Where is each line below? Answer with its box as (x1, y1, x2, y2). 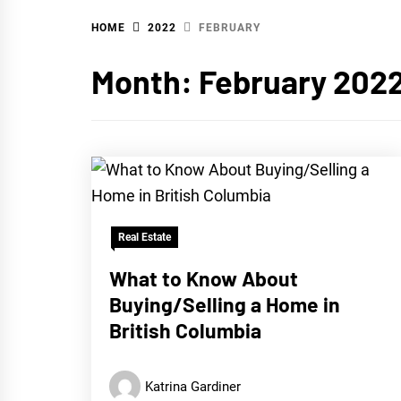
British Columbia (109, 318, 261, 343)
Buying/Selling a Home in (109, 292, 340, 317)
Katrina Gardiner (145, 378, 241, 395)
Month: (91, 62, 199, 100)
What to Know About (109, 266, 298, 291)
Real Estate (118, 231, 171, 243)
